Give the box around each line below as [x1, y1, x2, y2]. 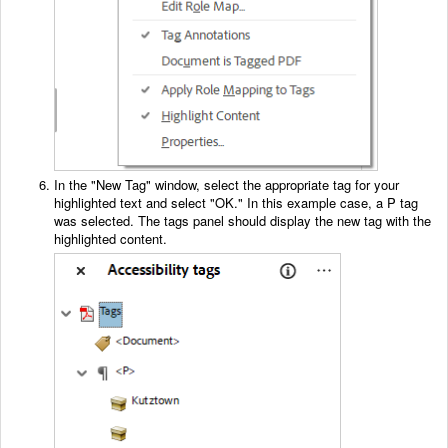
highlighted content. [54, 229, 167, 249]
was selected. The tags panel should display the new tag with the [54, 211, 431, 231]
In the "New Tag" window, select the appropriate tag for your [54, 175, 399, 195]
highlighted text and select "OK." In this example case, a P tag [54, 193, 418, 213]
